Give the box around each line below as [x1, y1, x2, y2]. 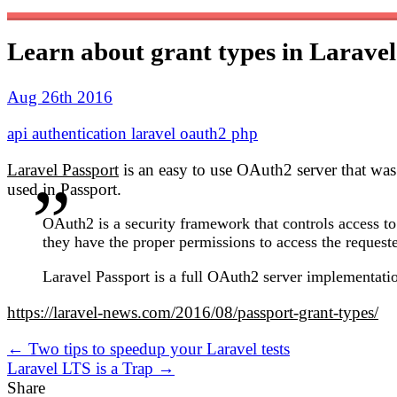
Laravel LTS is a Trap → [7, 358, 175, 378]
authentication [32, 123, 131, 143]
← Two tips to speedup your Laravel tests [7, 339, 290, 358]
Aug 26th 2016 [7, 87, 113, 106]
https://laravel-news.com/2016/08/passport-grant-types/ [7, 302, 378, 322]
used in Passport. [7, 179, 121, 198]
